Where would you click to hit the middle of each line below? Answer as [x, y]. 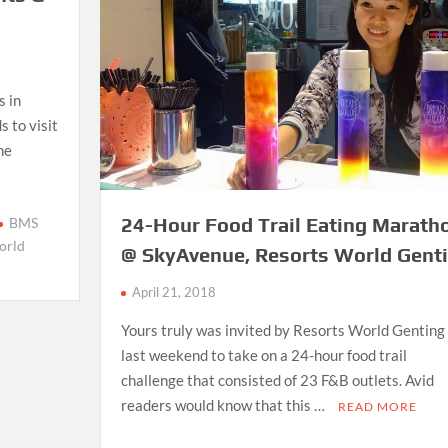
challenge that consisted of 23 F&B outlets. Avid [277, 380]
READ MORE [377, 407]
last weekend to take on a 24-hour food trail [263, 355]
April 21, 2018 [173, 292]
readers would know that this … [224, 405]
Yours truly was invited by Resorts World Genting [282, 330]
